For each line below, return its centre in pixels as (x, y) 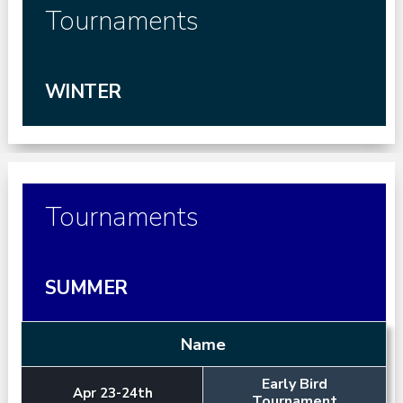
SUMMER (101, 287)
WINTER (98, 91)
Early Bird (295, 384)
